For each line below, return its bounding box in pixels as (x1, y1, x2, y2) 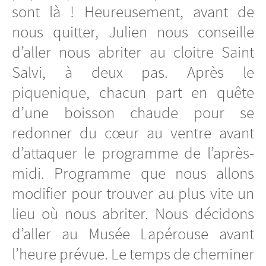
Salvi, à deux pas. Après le (12, 62, 254, 83)
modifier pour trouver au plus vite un (12, 183, 254, 204)
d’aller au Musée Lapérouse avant (12, 224, 254, 245)
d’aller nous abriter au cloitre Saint (12, 42, 254, 63)
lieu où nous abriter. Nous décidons (12, 204, 254, 224)
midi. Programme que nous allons (12, 163, 254, 184)
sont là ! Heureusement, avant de (12, 2, 254, 23)
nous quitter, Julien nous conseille (12, 22, 254, 43)
